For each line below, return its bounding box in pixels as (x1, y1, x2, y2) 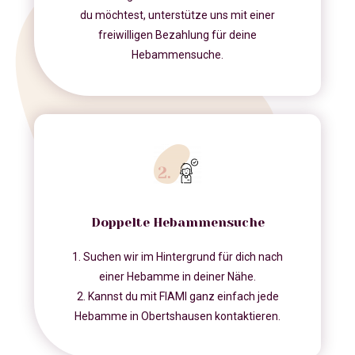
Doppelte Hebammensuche (90, 215, 265, 231)
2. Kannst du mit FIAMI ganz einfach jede (76, 290, 279, 303)
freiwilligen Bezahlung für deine (98, 29, 257, 42)
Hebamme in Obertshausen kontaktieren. (74, 310, 281, 323)
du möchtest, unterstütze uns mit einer (80, 9, 275, 22)
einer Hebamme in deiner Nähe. (99, 270, 256, 284)
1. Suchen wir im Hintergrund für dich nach (72, 250, 283, 264)
